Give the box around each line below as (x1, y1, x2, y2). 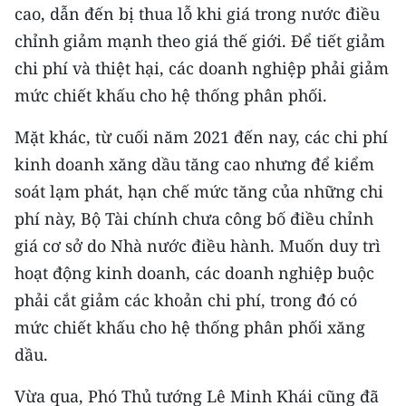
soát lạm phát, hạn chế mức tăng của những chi (14, 180, 383, 202)
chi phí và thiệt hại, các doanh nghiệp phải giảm (14, 57, 389, 79)
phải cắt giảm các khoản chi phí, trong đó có (14, 289, 357, 311)
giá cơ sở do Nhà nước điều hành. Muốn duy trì (14, 235, 381, 256)
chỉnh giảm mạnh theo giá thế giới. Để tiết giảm (14, 30, 385, 52)
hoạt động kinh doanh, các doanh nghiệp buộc (14, 262, 374, 284)
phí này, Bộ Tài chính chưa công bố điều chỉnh (14, 208, 373, 229)
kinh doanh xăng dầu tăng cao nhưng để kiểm (14, 153, 374, 175)
